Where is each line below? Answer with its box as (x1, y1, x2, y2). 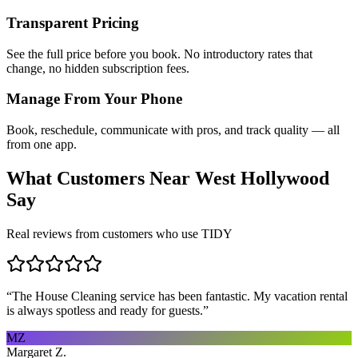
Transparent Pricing (6, 14, 139, 31)
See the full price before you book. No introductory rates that (6, 46, 312, 61)
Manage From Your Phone (6, 90, 182, 108)
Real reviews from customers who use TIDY (6, 226, 233, 241)
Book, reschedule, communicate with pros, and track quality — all (6, 123, 340, 137)
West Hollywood (195, 168, 329, 189)
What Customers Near (6, 168, 195, 189)
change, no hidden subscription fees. (6, 61, 189, 75)
